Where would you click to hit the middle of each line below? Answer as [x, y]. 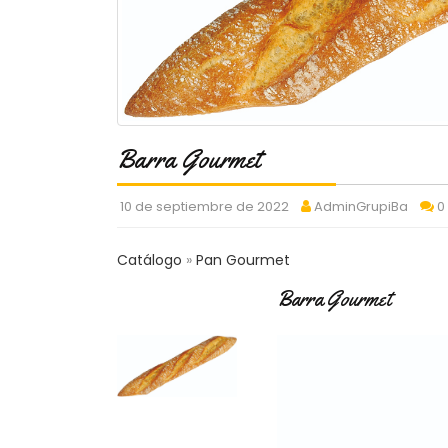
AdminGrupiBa [361, 207]
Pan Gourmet [243, 260]
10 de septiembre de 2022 [204, 207]
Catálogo [151, 260]
